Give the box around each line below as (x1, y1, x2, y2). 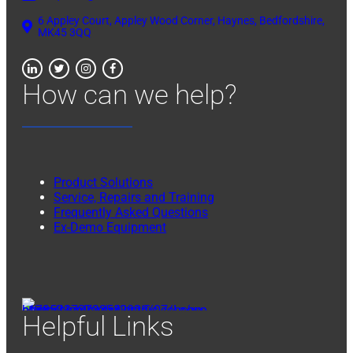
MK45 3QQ (38, 25, 91, 39)
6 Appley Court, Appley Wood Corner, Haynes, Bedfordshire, (38, 13, 325, 27)
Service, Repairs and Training (54, 189, 214, 205)
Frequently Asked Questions (54, 204, 208, 220)
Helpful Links (22, 310, 174, 343)
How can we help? (22, 78, 237, 111)
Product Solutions (54, 174, 153, 190)
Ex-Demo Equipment (54, 219, 166, 235)
